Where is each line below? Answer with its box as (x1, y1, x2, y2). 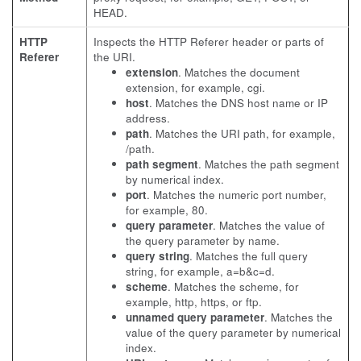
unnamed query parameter (126, 309, 264, 325)
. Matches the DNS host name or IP (149, 95, 328, 110)
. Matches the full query (189, 248, 308, 263)
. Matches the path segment (198, 156, 339, 172)
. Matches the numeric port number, (147, 187, 326, 202)
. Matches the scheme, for (168, 279, 299, 294)
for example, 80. (126, 202, 208, 218)
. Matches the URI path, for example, (149, 126, 335, 141)
